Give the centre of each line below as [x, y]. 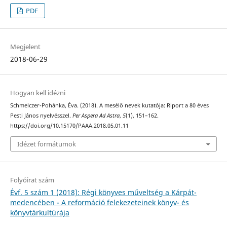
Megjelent [25, 47]
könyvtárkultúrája [40, 212]
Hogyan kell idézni [37, 93]
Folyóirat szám [32, 180]
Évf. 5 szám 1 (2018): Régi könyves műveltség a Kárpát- [103, 192]
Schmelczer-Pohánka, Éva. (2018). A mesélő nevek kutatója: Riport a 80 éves [109, 106]
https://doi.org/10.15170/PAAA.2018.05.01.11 [69, 126]
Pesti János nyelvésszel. [41, 116]
